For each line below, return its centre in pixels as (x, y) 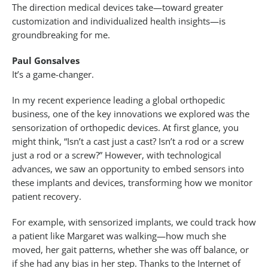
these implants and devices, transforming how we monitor (132, 183)
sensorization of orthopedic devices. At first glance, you (125, 128)
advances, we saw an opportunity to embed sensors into (128, 169)
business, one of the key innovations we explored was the (131, 114)
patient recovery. (47, 197)
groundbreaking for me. (61, 35)
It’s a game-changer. (53, 74)
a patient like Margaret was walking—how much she (119, 236)
